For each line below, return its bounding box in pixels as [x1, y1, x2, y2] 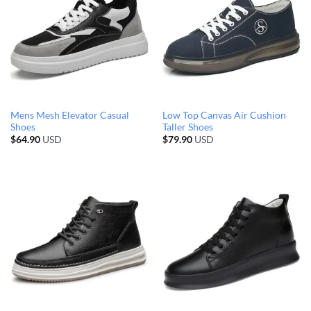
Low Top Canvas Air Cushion [162, 109, 286, 121]
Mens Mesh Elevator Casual [10, 109, 129, 121]
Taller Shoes [162, 121, 213, 133]
